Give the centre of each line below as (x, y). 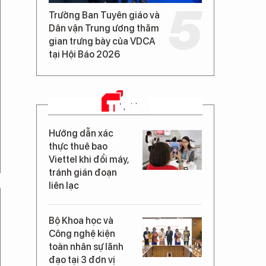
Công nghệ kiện (82, 234)
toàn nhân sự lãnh (86, 247)
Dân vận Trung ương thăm (104, 28)
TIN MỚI (128, 106)
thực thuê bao (78, 146)
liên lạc (64, 186)
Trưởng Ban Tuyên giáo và (104, 15)
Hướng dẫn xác (81, 133)
